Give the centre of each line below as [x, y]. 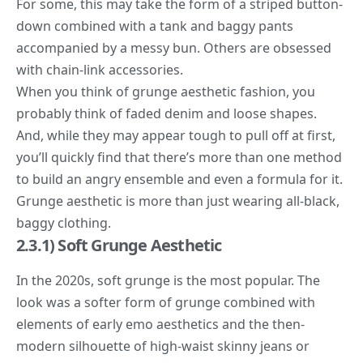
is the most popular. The [245, 280]
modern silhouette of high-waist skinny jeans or [163, 346]
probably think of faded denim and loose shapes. [167, 113]
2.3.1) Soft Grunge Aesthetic [119, 245]
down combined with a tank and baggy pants [155, 26]
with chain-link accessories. [100, 69]
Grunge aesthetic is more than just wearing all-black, [178, 201]
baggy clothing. [64, 222]
